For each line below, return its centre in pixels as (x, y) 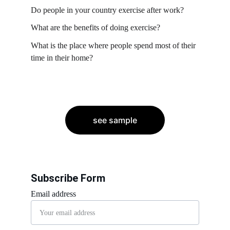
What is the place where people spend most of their (114, 45)
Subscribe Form (68, 178)
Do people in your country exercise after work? (107, 10)
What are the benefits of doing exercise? (95, 27)
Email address (53, 194)
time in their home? (62, 58)
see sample (115, 120)
